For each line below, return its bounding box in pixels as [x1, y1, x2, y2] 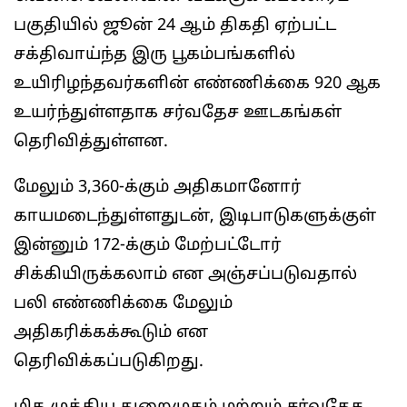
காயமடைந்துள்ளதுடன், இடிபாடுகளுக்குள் [14, 206, 376, 227]
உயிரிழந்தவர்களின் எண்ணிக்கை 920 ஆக [14, 74, 381, 94]
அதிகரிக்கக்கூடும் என [14, 323, 208, 343]
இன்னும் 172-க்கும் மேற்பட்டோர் [14, 235, 282, 256]
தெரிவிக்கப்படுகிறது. [14, 352, 203, 372]
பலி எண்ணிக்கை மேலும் [14, 293, 233, 314]
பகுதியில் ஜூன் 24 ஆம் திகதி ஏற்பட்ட [14, 15, 336, 36]
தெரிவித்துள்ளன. [14, 132, 168, 153]
